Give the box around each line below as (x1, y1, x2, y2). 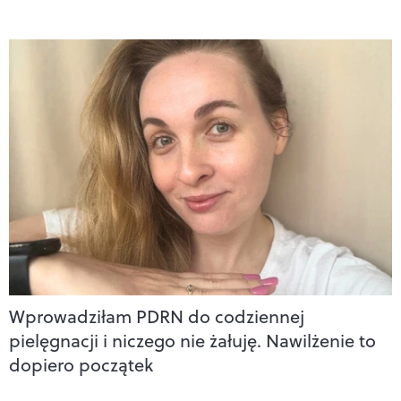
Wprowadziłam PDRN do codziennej (9, 303, 304, 330)
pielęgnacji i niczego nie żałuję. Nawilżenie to (9, 328, 376, 354)
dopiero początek (9, 352, 153, 379)
